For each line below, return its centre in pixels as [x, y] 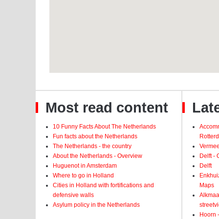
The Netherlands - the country [92, 146]
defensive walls [73, 195]
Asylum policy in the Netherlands [96, 205]
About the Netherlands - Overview [98, 156]
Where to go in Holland [83, 175]
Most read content [107, 108]
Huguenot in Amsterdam [85, 166]
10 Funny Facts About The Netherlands [104, 127]
